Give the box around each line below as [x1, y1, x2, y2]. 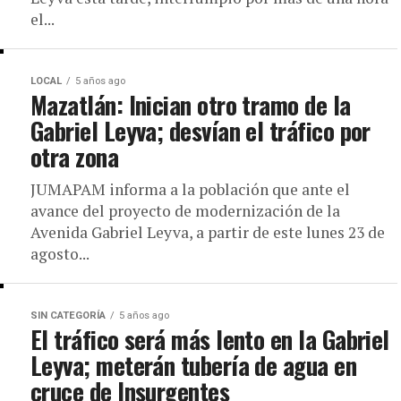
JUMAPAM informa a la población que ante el [30, 179, 350, 200]
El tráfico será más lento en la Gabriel [30, 321, 389, 357]
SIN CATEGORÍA [30, 310, 106, 321]
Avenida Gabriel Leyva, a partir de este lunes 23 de [30, 222, 385, 243]
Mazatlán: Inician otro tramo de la [30, 87, 351, 123]
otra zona [30, 139, 119, 175]
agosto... [30, 243, 90, 264]
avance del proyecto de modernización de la [30, 200, 340, 221]
